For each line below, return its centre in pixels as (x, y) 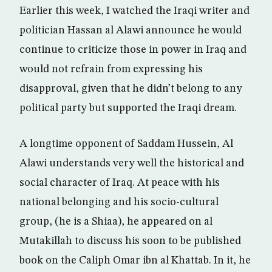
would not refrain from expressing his (111, 69)
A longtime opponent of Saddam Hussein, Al (126, 144)
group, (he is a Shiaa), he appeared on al (116, 222)
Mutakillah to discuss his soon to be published (130, 241)
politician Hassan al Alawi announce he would (131, 30)
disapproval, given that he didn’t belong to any (131, 89)
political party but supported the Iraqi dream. (128, 108)
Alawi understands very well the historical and (132, 163)
